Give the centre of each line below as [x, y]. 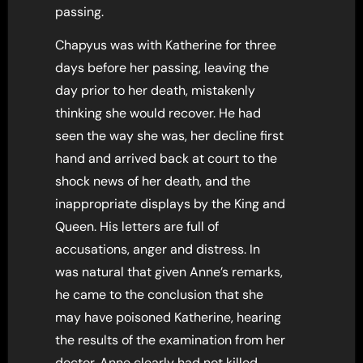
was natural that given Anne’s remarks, [169, 271]
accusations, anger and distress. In [158, 249]
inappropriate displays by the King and [171, 203]
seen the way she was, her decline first [170, 135]
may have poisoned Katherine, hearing [169, 317]
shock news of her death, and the [153, 181]
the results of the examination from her [171, 340]
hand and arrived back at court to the [167, 158]
